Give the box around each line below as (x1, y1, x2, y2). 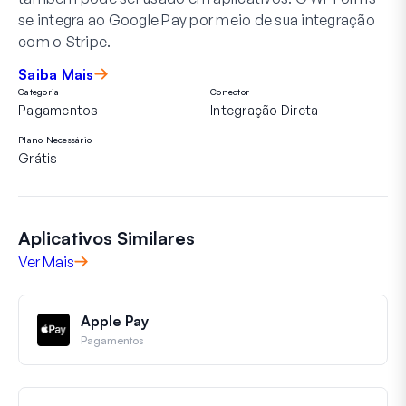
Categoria (18, 85, 60, 97)
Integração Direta (210, 101, 319, 118)
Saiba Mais (18, 64, 94, 83)
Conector (210, 85, 249, 97)
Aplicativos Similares (18, 226, 195, 249)
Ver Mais (18, 252, 74, 271)
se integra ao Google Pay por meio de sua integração (18, 10, 375, 29)
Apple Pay (81, 311, 149, 330)
